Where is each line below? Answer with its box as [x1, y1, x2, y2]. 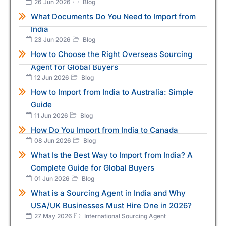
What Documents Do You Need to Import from [31, 11, 196, 21]
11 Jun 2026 [34, 111, 68, 119]
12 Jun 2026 [34, 73, 69, 81]
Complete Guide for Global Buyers [31, 162, 154, 173]
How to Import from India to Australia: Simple [31, 87, 193, 97]
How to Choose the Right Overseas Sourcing [31, 49, 192, 59]
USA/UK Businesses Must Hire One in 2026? [31, 200, 192, 210]
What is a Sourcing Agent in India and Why [31, 188, 186, 198]
